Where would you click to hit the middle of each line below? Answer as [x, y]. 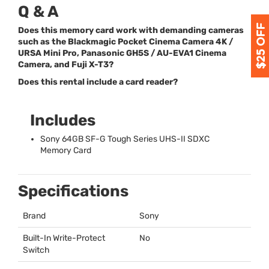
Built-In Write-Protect [64, 238]
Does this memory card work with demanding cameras [131, 31]
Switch [36, 250]
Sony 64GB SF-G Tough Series [100, 139]
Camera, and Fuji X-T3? [66, 65]
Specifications [73, 192]
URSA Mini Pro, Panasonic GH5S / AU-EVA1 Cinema [122, 53]
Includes [63, 121]
